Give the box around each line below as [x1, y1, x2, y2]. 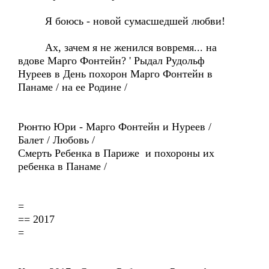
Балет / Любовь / [18, 134, 95, 146]
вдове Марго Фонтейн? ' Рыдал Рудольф [18, 55, 205, 67]
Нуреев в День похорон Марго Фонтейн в [18, 68, 213, 80]
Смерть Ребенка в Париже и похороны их [18, 147, 214, 159]
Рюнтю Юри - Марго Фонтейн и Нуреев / [18, 121, 211, 133]
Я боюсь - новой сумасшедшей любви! [18, 15, 225, 27]
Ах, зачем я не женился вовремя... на [18, 41, 217, 53]
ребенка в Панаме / [18, 160, 107, 172]
